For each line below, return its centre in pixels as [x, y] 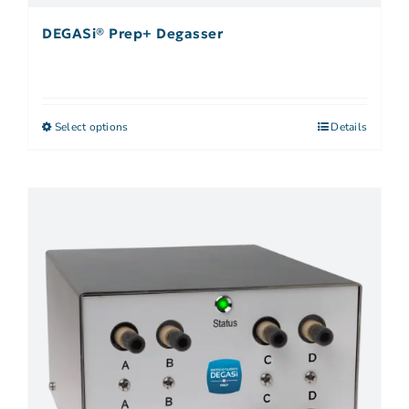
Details [349, 126]
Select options [92, 126]
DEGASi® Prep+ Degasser [132, 33]
